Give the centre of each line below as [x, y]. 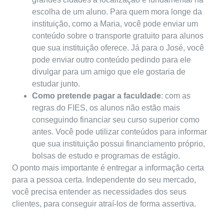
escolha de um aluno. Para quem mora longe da [117, 12]
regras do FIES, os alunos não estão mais [106, 108]
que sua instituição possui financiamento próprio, [118, 144]
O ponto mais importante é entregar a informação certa [108, 168]
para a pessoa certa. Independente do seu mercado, [104, 180]
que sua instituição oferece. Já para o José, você [118, 48]
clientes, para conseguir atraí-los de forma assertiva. [104, 204]
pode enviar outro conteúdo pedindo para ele [111, 60]
